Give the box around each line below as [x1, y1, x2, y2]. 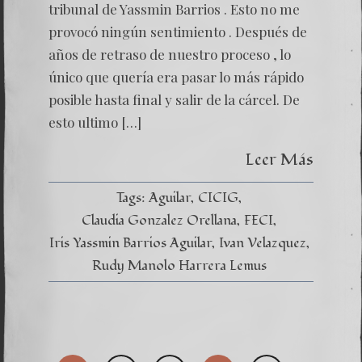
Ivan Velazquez [218, 234, 306, 252]
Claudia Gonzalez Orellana [82, 211, 237, 229]
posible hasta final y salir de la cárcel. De [48, 90, 300, 108]
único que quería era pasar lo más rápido [48, 68, 304, 86]
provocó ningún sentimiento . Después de [48, 23, 307, 40]
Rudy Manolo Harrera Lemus [91, 256, 267, 275]
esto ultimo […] [48, 113, 141, 131]
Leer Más [246, 148, 314, 171]
